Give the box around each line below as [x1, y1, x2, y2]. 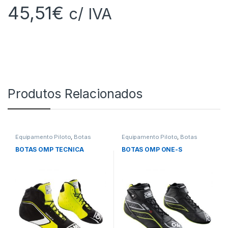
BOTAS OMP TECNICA [15, 146, 84, 154]
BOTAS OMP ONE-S [121, 146, 182, 154]
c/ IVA [69, 4, 112, 23]
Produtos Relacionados [8, 85, 143, 101]
